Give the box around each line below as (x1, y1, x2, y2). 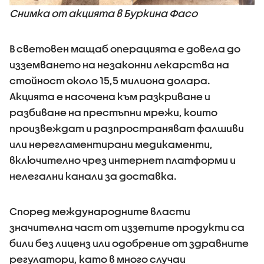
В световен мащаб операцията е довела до (9, 42, 240, 54)
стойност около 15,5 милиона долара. (9, 74, 210, 86)
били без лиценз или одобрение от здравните (9, 237, 249, 249)
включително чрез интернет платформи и (9, 154, 236, 166)
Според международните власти (9, 205, 190, 217)
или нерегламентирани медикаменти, (9, 138, 213, 150)
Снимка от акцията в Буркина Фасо (9, 7, 199, 19)
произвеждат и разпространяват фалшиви (9, 122, 244, 134)
